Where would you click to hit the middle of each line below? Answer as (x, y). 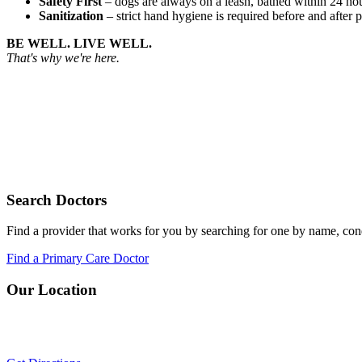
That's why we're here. (63, 58)
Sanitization (73, 16)
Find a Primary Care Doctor (78, 259)
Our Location (52, 290)
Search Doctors (57, 200)
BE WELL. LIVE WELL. (79, 44)
